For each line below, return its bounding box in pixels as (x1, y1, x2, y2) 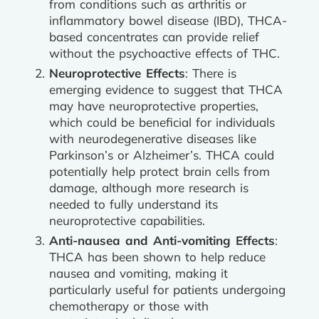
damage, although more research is (49, 180, 249, 195)
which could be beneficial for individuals (49, 115, 275, 130)
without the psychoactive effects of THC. (49, 46, 280, 61)
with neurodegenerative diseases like (49, 131, 256, 146)
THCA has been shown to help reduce (49, 249, 266, 264)
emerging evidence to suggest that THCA (49, 82, 283, 97)
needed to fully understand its (49, 197, 218, 211)
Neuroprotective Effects (49, 66, 185, 80)
